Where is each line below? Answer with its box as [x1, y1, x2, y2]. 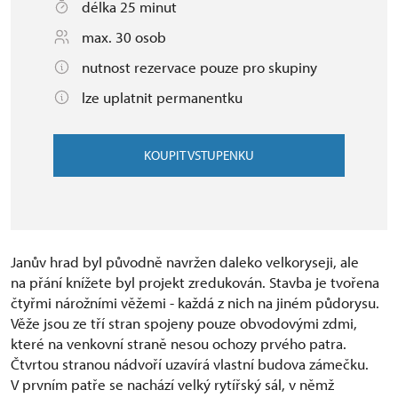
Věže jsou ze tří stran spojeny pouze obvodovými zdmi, [11, 314, 357, 332]
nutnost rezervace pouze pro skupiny [82, 58, 317, 76]
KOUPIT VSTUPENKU [144, 147, 254, 163]
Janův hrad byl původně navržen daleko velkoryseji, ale [11, 252, 359, 271]
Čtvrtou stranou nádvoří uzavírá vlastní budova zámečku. [11, 354, 369, 373]
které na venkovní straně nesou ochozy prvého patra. [11, 334, 346, 353]
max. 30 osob [82, 28, 166, 46]
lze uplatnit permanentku [82, 88, 243, 107]
